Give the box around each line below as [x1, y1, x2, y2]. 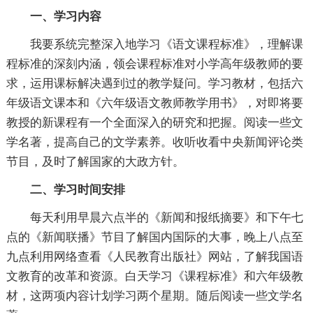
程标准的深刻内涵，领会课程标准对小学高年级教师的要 [6, 57, 303, 71]
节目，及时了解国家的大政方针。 [6, 155, 184, 169]
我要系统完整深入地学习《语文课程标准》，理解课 [29, 38, 303, 52]
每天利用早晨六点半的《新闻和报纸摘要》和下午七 [29, 211, 303, 225]
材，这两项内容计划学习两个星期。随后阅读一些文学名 [6, 289, 303, 303]
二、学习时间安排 [29, 183, 125, 197]
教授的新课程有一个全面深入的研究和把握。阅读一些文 [6, 116, 303, 130]
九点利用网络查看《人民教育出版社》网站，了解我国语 [6, 250, 303, 264]
